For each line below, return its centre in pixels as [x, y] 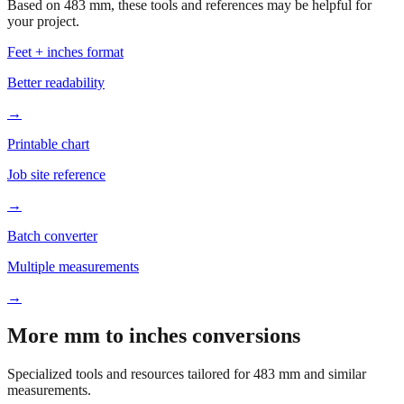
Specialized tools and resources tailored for [130, 342]
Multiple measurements [73, 235]
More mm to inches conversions [154, 303]
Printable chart [48, 112]
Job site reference [56, 143]
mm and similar [321, 342]
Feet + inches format [65, 20]
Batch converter [52, 204]
